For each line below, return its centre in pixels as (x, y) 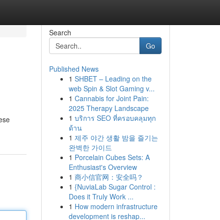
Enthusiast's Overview (103, 167)
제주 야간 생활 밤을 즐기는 (116, 137)
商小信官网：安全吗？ (109, 177)
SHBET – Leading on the (113, 79)
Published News (74, 69)
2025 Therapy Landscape (109, 108)
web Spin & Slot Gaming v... (111, 88)
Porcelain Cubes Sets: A (112, 157)
